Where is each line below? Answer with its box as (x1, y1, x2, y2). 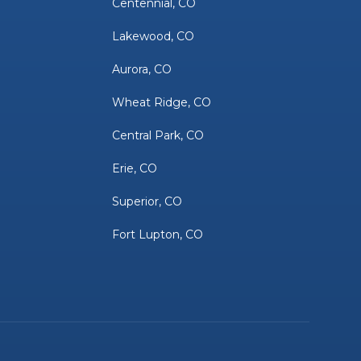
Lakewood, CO (111, 28, 194, 44)
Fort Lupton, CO (111, 226, 203, 242)
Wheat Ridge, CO (111, 94, 211, 110)
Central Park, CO (111, 127, 204, 143)
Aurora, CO (111, 61, 172, 77)
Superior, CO (111, 193, 182, 209)
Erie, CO (111, 160, 157, 176)
